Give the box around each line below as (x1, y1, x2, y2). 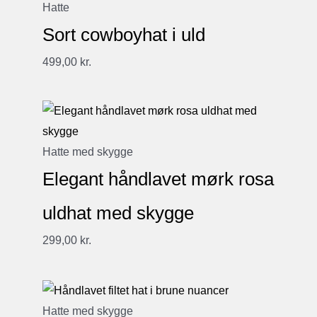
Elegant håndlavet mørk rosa (42, 168, 274, 190)
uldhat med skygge (42, 202, 194, 224)
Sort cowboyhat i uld (42, 24, 205, 46)
